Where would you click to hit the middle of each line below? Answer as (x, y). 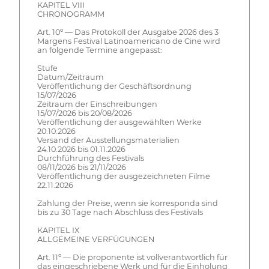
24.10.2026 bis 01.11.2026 (81, 150)
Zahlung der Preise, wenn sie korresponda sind (127, 204)
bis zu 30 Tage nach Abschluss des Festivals (120, 213)
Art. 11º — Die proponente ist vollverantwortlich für (132, 258)
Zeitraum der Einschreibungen (97, 104)
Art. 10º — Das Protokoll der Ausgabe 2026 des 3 (128, 32)
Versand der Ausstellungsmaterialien (108, 141)
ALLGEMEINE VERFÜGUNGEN (95, 240)
